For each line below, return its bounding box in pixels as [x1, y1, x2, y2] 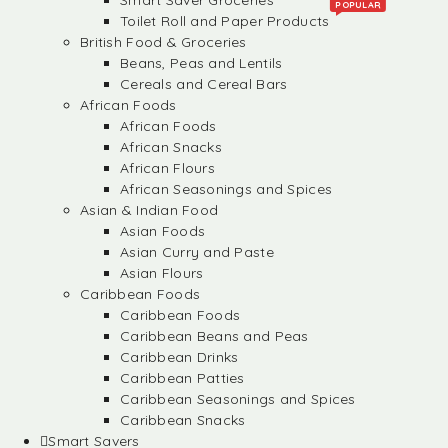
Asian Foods [120, 222, 206, 240]
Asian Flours [120, 264, 204, 282]
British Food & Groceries [80, 33, 247, 51]
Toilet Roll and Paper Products [120, 12, 330, 30]
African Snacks [120, 138, 222, 156]
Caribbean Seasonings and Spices [120, 390, 356, 408]
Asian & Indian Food [80, 201, 219, 219]
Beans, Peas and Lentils [120, 54, 283, 72]
